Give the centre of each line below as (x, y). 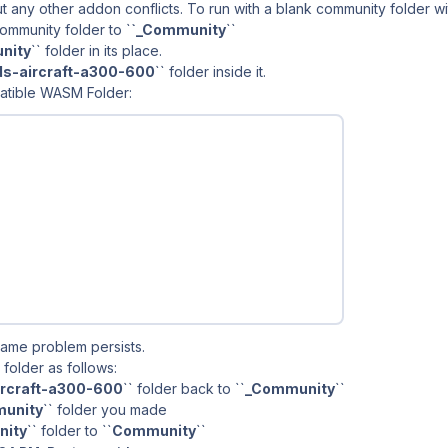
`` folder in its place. (96, 50)
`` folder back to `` (184, 389)
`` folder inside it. (210, 71)
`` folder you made (105, 410)
